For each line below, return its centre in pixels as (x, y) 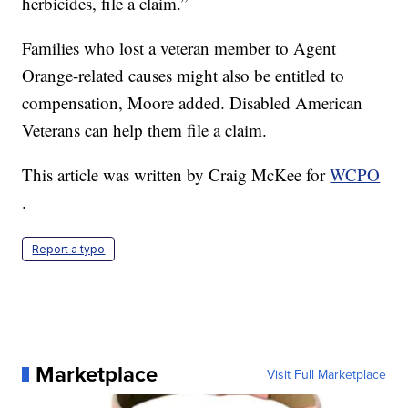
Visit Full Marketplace (326, 375)
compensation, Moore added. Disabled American (193, 103)
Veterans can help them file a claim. (145, 130)
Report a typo (69, 250)
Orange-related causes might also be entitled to (184, 76)
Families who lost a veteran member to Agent (179, 48)
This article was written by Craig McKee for (176, 175)
